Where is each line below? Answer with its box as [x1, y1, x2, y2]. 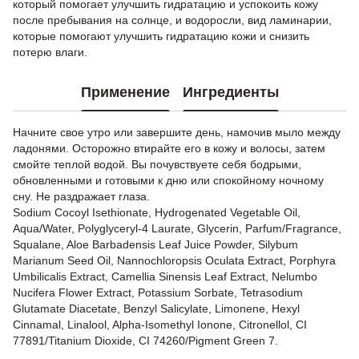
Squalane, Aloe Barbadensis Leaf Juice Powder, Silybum [13, 238, 298, 251]
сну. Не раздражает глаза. [13, 190, 150, 203]
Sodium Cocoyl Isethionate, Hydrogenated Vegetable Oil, [13, 206, 301, 219]
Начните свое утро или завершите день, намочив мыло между [13, 126, 341, 139]
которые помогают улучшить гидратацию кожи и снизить [13, 30, 309, 42]
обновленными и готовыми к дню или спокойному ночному [13, 174, 324, 187]
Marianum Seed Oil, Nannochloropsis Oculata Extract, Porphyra [13, 254, 336, 267]
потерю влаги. [13, 46, 87, 58]
